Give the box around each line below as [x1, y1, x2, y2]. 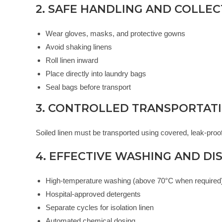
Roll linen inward [46, 56, 98, 65]
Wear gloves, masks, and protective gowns [46, 29, 185, 38]
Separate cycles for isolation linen [46, 203, 154, 212]
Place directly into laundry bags [46, 69, 146, 78]
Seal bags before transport [46, 83, 131, 92]
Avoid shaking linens [46, 43, 112, 52]
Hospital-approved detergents [46, 190, 141, 199]
